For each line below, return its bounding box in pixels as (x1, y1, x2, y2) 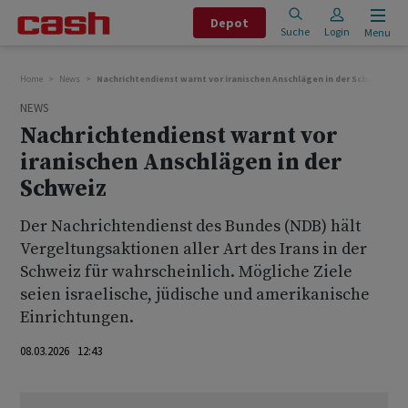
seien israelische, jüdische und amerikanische (20, 284, 370, 305)
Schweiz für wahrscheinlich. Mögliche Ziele (20, 261, 352, 282)
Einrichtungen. (20, 307, 134, 328)
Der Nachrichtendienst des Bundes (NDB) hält (20, 216, 361, 237)
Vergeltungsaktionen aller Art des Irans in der (20, 239, 367, 260)
